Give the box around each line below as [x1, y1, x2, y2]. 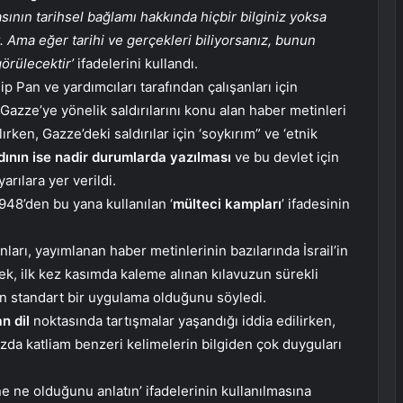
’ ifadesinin [282, 195, 350, 213]
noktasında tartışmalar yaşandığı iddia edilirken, [30, 312, 336, 330]
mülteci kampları [173, 195, 282, 213]
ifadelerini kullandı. [74, 55, 198, 73]
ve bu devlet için [231, 148, 339, 166]
